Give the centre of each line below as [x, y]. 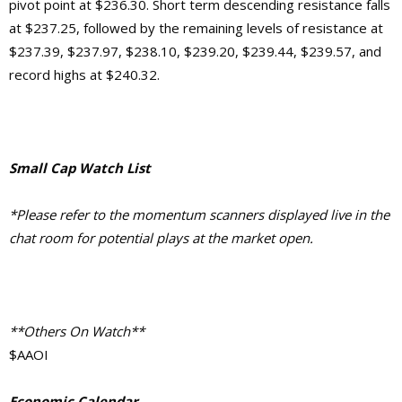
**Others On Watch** [77, 331]
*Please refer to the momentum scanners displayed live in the [199, 214]
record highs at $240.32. [84, 74]
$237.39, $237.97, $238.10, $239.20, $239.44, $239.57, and [195, 51]
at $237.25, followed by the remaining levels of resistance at [196, 27]
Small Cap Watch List [80, 167]
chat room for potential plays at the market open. [161, 237]
